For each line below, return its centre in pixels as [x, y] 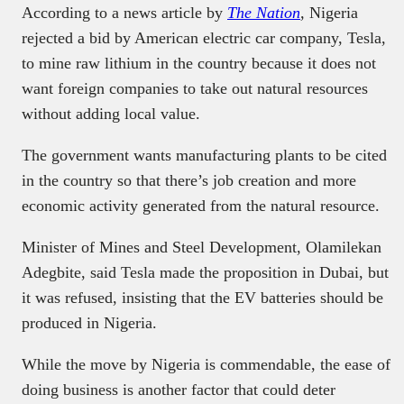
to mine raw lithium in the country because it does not [199, 63]
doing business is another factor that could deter [179, 389]
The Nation [264, 12]
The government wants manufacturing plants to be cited [204, 155]
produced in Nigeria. [92, 322]
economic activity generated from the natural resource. [203, 205]
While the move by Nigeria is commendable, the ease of [206, 364]
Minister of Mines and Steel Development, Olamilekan [202, 247]
